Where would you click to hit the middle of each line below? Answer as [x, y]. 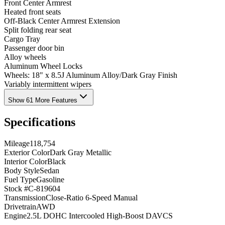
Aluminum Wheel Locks [43, 66]
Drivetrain [20, 207]
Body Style [22, 171]
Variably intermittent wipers [48, 84]
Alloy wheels [25, 57]
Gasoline [50, 180]
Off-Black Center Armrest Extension [62, 21]
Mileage [17, 144]
